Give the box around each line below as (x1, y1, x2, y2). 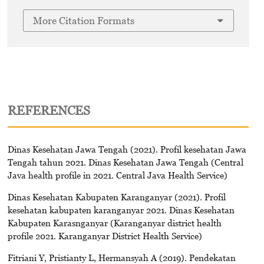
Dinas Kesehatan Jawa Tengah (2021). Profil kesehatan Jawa (7, 144, 246, 155)
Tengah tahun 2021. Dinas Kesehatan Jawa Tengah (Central (7, 157, 243, 168)
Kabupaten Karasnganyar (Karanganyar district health (7, 217, 222, 229)
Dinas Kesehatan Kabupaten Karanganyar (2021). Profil (7, 192, 226, 203)
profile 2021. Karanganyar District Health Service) (7, 230, 202, 242)
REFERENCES (7, 103, 90, 118)
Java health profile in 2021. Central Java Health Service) (7, 170, 227, 181)
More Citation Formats (33, 14, 135, 27)
